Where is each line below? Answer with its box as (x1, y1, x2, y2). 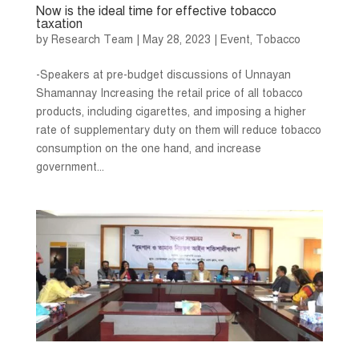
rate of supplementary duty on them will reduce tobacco (35, 123, 321, 137)
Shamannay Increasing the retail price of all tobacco (35, 86, 303, 100)
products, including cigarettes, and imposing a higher (35, 104, 306, 119)
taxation (35, 15, 83, 32)
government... (35, 159, 104, 174)
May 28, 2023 (142, 32, 211, 46)
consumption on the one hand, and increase (35, 141, 261, 155)
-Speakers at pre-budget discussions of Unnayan (35, 67, 291, 82)
